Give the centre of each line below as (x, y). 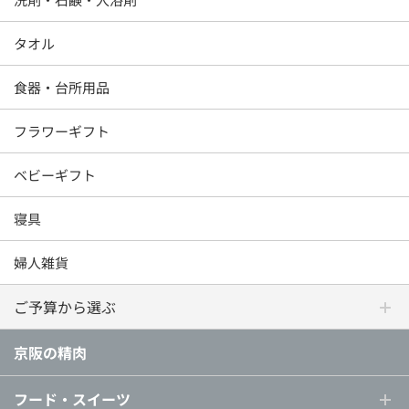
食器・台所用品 (62, 87)
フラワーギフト (62, 131)
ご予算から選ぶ (65, 306)
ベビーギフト (55, 174)
